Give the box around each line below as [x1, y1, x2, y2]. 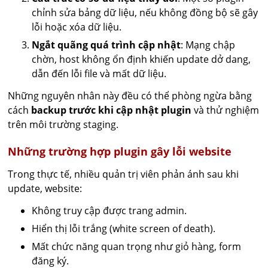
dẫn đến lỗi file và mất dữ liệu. [32, 67, 167, 80]
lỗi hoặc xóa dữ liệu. [32, 20, 122, 33]
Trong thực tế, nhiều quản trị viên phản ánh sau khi [8, 167, 239, 181]
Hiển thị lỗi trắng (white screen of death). [32, 222, 216, 235]
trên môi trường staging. [8, 118, 119, 131]
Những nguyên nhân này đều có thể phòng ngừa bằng [8, 89, 252, 102]
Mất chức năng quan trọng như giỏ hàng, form [32, 240, 242, 253]
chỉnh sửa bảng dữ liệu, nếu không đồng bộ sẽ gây [32, 6, 258, 19]
